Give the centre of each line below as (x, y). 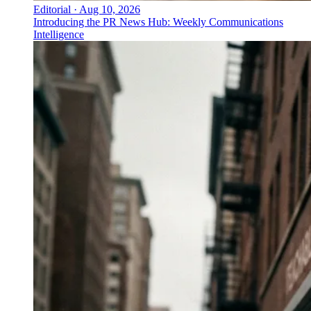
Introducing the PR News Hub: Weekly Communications (158, 22)
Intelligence (59, 35)
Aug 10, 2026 (110, 10)
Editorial (52, 10)
